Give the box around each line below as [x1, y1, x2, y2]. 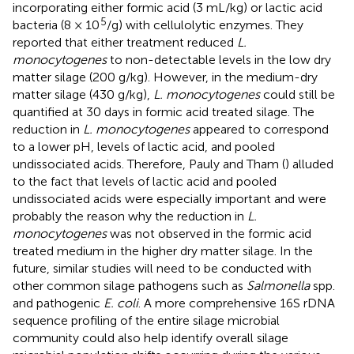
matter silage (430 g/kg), [13, 86, 153, 102]
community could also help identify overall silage [13, 330, 288, 345]
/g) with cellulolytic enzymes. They [107, 17, 303, 32]
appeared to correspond [190, 121, 329, 137]
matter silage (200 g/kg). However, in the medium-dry [13, 69, 318, 85]
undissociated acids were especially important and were [13, 190, 326, 206]
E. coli [104, 295, 138, 311]
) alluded [285, 156, 333, 171]
